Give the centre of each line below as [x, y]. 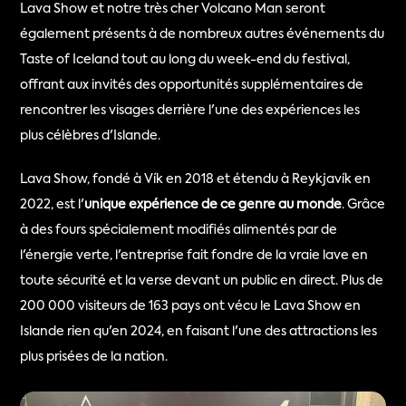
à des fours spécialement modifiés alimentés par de [179, 230]
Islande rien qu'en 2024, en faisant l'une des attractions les [199, 332]
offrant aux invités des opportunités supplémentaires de [192, 85]
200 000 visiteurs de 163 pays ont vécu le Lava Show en [191, 306]
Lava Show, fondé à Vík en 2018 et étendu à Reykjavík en [196, 179]
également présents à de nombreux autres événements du [203, 34]
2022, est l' [53, 205]
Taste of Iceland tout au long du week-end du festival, [185, 60]
